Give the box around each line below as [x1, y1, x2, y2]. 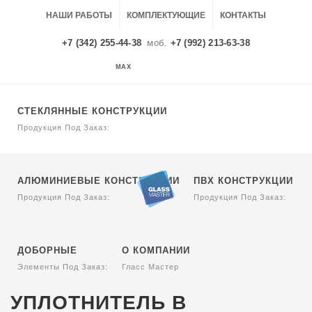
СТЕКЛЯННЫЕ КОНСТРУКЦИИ [17, 106, 167, 116]
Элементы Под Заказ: [17, 263, 108, 271]
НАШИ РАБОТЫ [46, 10, 112, 20]
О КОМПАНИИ [122, 245, 190, 256]
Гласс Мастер [122, 263, 179, 271]
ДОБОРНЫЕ [17, 245, 77, 256]
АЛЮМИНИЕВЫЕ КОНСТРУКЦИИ [17, 175, 180, 186]
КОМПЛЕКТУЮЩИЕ [127, 10, 205, 20]
